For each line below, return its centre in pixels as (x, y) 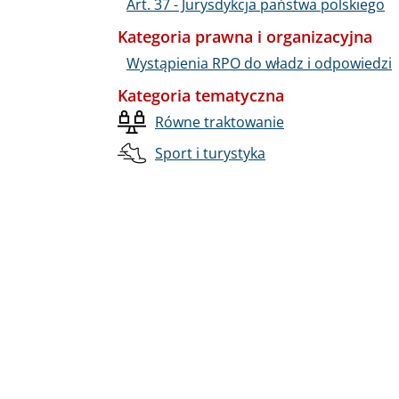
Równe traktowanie (220, 122)
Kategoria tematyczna (201, 95)
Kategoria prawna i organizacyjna (245, 36)
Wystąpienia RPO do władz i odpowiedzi (259, 63)
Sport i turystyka (210, 153)
